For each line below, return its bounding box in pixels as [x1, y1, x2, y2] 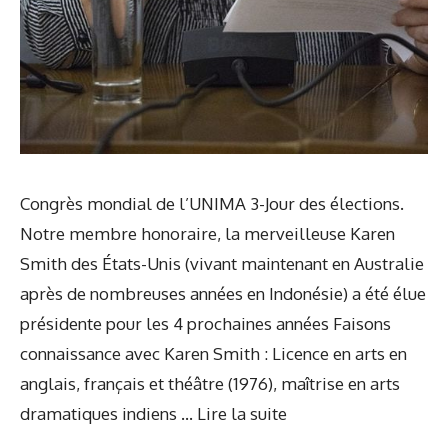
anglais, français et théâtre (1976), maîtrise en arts [20, 372, 400, 394]
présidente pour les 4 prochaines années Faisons [20, 312, 391, 334]
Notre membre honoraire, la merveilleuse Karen [20, 222, 395, 244]
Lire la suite [197, 402, 287, 424]
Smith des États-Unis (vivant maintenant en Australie [20, 252, 424, 274]
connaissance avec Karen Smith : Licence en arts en [20, 342, 407, 364]
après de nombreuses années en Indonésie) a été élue [20, 282, 426, 304]
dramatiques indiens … [20, 402, 197, 424]
